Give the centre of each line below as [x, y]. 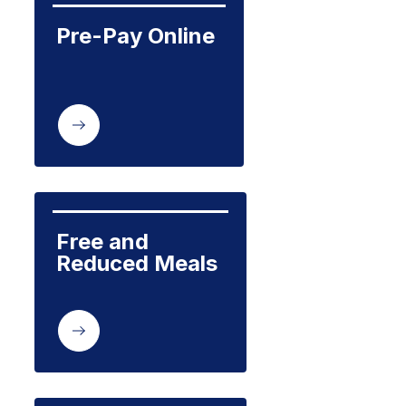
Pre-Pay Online [135, 36]
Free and [102, 242]
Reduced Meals [136, 263]
